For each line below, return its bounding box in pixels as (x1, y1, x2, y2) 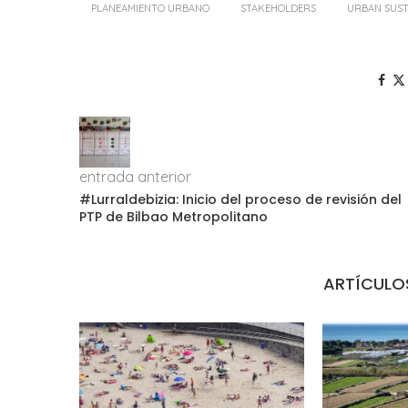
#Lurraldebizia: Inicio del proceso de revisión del (79, 190, 402, 209)
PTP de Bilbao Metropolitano (79, 208, 268, 227)
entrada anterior (79, 168, 191, 187)
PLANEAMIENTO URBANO (91, 2, 209, 15)
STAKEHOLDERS (240, 2, 316, 15)
